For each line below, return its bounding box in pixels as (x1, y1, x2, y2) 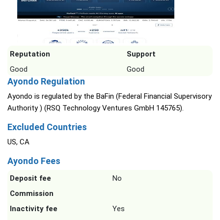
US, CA (7, 137, 29, 146)
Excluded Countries (7, 122, 87, 132)
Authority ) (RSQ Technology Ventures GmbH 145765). (7, 104, 184, 112)
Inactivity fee (10, 204, 57, 213)
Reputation (10, 50, 50, 58)
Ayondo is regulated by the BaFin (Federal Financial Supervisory (7, 92, 212, 101)
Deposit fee (10, 174, 51, 183)
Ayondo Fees (7, 156, 60, 166)
